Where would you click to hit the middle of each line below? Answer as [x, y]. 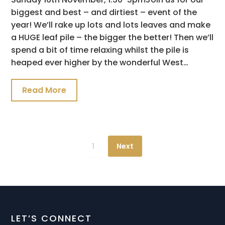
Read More [44, 90]
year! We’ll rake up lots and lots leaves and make [111, 25]
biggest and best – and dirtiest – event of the [104, 12]
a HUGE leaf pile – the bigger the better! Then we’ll [113, 37]
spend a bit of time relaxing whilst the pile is [100, 50]
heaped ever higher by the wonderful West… [100, 62]
